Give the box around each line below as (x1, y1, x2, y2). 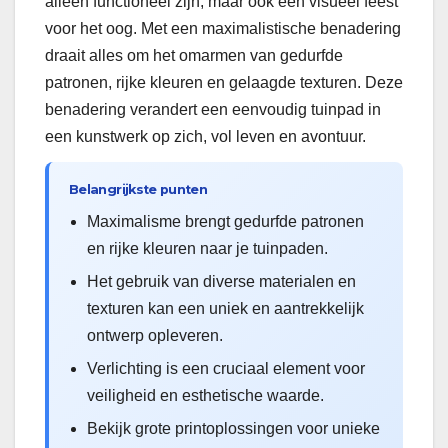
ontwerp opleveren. (87, 327, 223, 345)
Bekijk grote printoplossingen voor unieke (87, 420, 380, 438)
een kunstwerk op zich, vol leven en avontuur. (45, 127, 366, 145)
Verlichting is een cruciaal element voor (87, 360, 365, 378)
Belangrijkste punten (69, 182, 208, 198)
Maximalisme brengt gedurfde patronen (87, 213, 364, 231)
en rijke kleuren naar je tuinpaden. (87, 240, 328, 258)
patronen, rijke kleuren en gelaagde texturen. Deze (45, 73, 403, 91)
